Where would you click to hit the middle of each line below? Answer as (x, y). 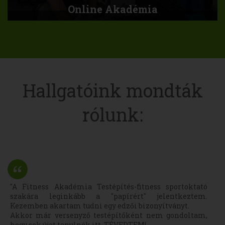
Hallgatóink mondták (113, 90)
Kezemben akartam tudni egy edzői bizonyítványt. (100, 206)
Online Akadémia (113, 9)
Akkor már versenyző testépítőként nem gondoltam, (109, 215)
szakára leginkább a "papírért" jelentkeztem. (109, 196)
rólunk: (113, 115)
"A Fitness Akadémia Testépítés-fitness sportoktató (109, 187)
